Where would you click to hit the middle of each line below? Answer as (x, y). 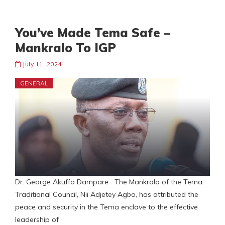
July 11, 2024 (42, 64)
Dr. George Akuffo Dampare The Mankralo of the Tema (109, 182)
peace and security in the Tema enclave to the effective (106, 207)
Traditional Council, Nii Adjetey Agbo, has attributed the (107, 195)
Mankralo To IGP (66, 48)
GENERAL (34, 83)
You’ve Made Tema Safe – (92, 33)
